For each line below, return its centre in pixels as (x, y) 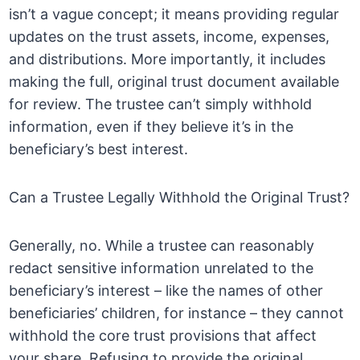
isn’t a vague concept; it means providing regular (174, 14)
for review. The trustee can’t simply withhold (161, 104)
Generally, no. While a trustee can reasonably (162, 246)
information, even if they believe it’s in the (151, 127)
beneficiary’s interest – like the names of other (166, 291)
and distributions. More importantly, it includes (168, 59)
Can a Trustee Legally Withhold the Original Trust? (180, 198)
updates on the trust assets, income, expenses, (170, 37)
